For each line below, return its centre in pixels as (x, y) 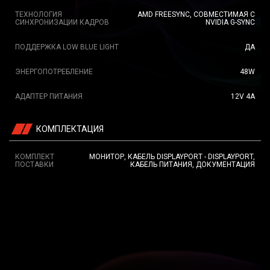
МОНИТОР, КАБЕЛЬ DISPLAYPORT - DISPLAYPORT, (172, 157)
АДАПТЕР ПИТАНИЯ (49, 96)
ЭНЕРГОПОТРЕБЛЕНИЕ (54, 72)
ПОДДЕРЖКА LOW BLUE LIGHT (67, 47)
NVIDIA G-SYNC (230, 22)
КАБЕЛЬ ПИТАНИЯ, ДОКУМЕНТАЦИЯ (193, 165)
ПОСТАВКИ (34, 165)
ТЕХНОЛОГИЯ (39, 14)
